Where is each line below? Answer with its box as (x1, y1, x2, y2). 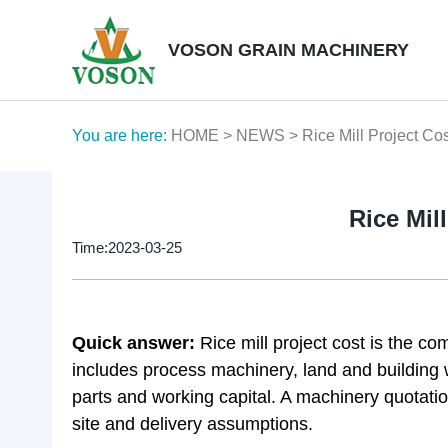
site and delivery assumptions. (72, 414, 313, 434)
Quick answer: (72, 333, 195, 353)
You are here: (72, 127, 167, 144)
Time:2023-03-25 (72, 239, 182, 256)
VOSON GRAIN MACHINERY (168, 39, 409, 60)
